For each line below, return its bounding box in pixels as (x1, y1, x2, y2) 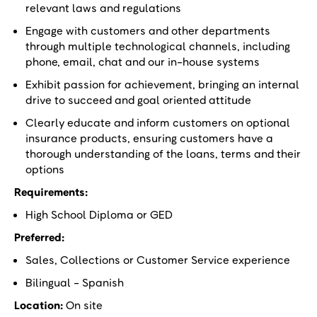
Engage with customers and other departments (25, 23, 270, 38)
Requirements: (14, 185, 92, 199)
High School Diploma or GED (25, 207, 183, 221)
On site (63, 298, 110, 312)
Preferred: (14, 230, 64, 244)
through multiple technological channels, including (25, 39, 290, 53)
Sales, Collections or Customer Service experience (25, 253, 297, 267)
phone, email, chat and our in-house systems (25, 54, 263, 69)
